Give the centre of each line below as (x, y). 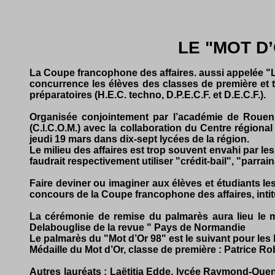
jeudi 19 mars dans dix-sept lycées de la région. (139, 139)
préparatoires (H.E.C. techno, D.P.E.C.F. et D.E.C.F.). (148, 95)
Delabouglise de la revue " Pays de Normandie (137, 227)
